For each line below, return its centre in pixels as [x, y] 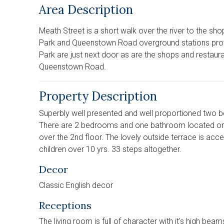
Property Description [98, 96]
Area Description [86, 9]
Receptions [65, 205]
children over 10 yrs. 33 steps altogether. [110, 149]
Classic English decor [76, 185]
